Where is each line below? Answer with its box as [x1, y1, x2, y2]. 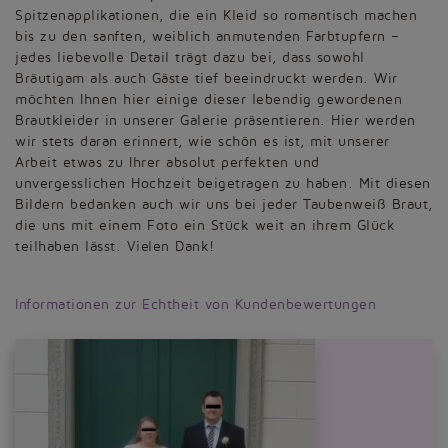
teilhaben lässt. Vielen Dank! [15, 239, 215, 254]
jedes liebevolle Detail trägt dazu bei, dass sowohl [15, 50, 365, 65]
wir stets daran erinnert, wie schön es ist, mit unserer [15, 134, 390, 149]
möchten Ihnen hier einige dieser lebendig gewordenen [15, 92, 402, 107]
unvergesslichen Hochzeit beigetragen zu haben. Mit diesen [15, 176, 431, 191]
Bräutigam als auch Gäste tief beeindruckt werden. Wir [15, 71, 398, 86]
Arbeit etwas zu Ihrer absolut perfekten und [15, 155, 320, 170]
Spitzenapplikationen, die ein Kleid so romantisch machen [15, 8, 417, 23]
